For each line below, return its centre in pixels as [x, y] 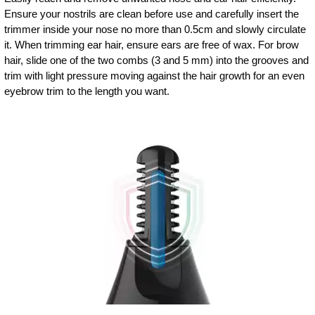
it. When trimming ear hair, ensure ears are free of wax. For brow [152, 44]
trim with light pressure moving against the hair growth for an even [154, 75]
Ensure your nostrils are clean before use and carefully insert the [152, 13]
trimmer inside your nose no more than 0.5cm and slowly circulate [155, 29]
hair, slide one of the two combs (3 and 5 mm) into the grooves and [156, 60]
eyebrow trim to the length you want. [87, 91]
